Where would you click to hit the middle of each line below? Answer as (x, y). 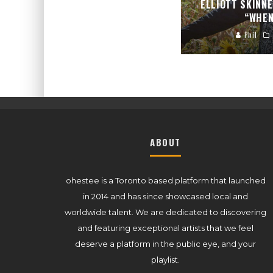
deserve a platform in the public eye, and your (165, 243)
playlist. (165, 259)
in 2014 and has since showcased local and (165, 196)
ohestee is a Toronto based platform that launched (165, 180)
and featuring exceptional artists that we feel (165, 228)
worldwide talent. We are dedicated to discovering (165, 212)
